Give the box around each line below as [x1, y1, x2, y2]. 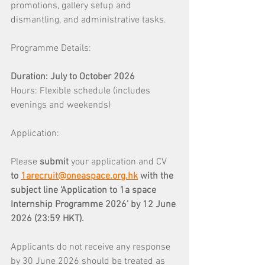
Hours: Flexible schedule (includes [11, 85, 153, 97]
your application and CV [71, 156, 169, 168]
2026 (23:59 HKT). [11, 213, 84, 225]
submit [40, 156, 71, 168]
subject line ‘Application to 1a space [11, 185, 159, 196]
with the [140, 170, 176, 182]
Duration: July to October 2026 [11, 71, 137, 83]
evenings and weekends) [11, 99, 111, 111]
